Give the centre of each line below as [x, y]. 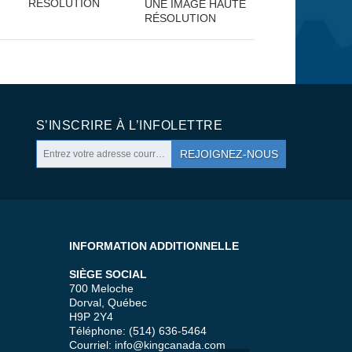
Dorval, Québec [108, 302]
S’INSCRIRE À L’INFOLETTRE [129, 125]
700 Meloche [101, 288]
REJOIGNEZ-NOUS [229, 154]
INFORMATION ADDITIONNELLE [154, 246]
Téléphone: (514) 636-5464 [138, 330]
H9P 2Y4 [91, 316]
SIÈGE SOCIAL [108, 274]
